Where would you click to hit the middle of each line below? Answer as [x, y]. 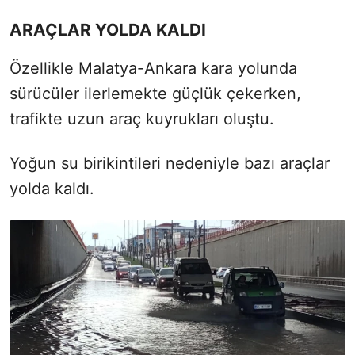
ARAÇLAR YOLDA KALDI [108, 29]
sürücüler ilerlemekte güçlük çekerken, [155, 93]
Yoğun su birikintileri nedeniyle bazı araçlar [170, 163]
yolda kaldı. [52, 188]
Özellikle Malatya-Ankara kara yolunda [153, 68]
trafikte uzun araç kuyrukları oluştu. [142, 118]
